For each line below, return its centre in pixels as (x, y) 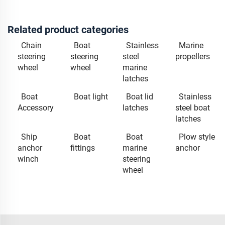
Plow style (197, 137)
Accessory (36, 107)
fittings (82, 148)
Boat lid (140, 96)
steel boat (192, 107)
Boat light (91, 96)
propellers (192, 56)
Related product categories (68, 29)
